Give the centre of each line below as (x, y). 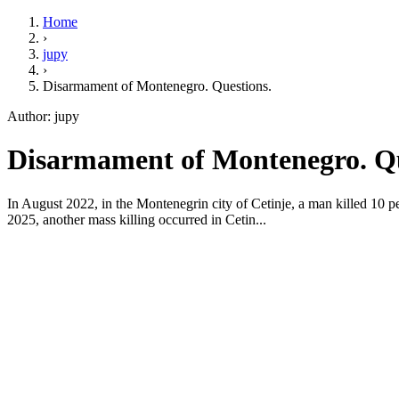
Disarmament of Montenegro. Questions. (157, 86)
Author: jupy (43, 116)
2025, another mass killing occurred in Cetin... (137, 219)
